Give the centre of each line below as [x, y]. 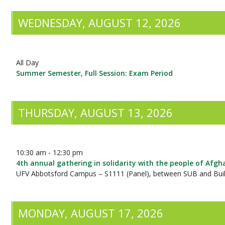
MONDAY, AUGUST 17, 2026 [91, 213]
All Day [28, 63]
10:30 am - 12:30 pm [50, 152]
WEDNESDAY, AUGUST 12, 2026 [100, 23]
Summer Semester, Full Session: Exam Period [95, 73]
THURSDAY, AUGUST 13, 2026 [96, 113]
